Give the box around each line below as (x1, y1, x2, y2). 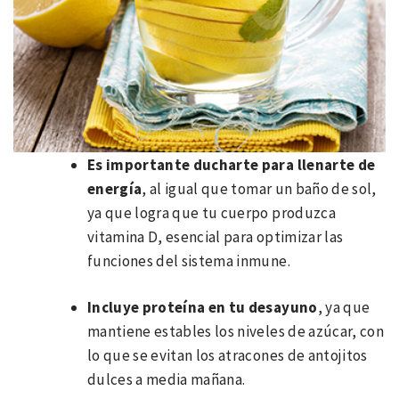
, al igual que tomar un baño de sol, (142, 178, 377, 199)
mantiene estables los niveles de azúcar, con (87, 322, 384, 342)
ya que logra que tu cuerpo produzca (87, 202, 336, 223)
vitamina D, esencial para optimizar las (87, 226, 344, 247)
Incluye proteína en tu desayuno (87, 297, 318, 318)
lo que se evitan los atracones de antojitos (87, 346, 368, 366)
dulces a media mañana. (87, 370, 246, 390)
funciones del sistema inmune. (87, 250, 290, 271)
